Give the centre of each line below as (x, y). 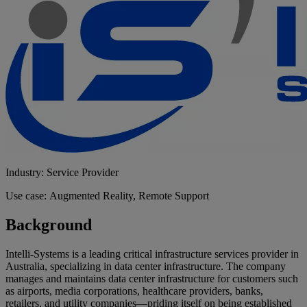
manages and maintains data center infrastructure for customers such (152, 279)
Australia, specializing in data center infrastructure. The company (146, 267)
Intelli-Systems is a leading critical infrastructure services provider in (152, 254)
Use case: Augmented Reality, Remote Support (107, 196)
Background (49, 225)
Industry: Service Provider (62, 173)
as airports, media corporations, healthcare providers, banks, (134, 291)
